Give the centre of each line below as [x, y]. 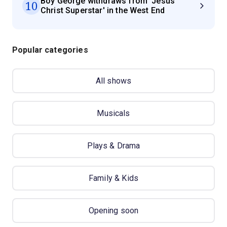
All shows [113, 81]
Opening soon [113, 211]
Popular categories [50, 50]
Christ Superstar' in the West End [103, 11]
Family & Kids [113, 178]
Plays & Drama [113, 146]
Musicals [113, 113]
